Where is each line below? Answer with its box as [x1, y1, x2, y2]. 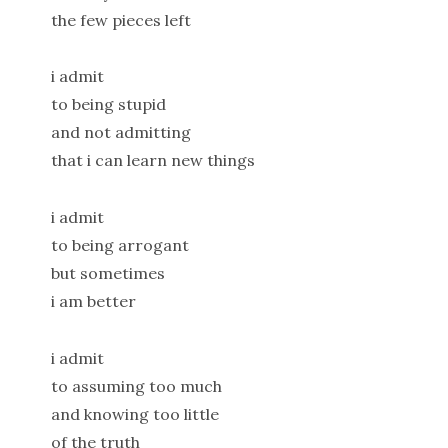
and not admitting [50, 122, 191, 143]
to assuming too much [50, 376, 222, 396]
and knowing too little [50, 404, 219, 424]
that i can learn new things [50, 150, 255, 171]
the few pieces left [50, 9, 191, 30]
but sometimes [50, 263, 165, 284]
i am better [50, 291, 136, 312]
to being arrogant [50, 235, 189, 256]
